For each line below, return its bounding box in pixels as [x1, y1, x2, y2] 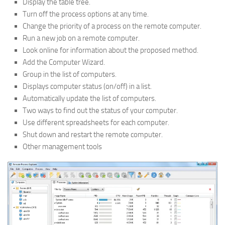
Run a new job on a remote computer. [23, 34, 140, 43]
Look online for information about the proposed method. [23, 46, 198, 55]
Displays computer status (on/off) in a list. [23, 82, 152, 91]
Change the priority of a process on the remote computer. [23, 22, 201, 31]
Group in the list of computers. [23, 70, 117, 79]
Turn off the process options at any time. [23, 10, 149, 19]
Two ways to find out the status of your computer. [23, 106, 178, 115]
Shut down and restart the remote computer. [23, 130, 163, 139]
